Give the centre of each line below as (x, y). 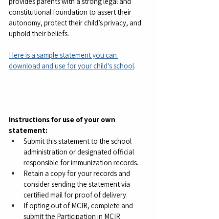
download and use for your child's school (71, 66)
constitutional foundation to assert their (71, 12)
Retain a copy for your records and (77, 173)
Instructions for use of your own (63, 119)
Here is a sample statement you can (64, 55)
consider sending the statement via (77, 184)
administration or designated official (79, 152)
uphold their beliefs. (39, 33)
